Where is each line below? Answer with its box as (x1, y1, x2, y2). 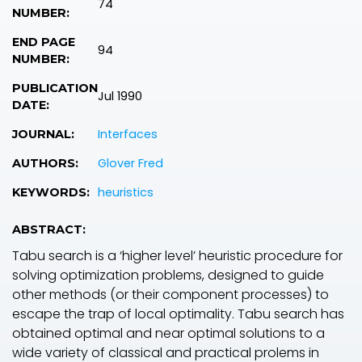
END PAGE (12, 35, 75, 50)
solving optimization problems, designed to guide (12, 266, 324, 285)
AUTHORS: (12, 156, 78, 171)
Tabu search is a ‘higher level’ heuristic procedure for (12, 246, 343, 266)
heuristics (98, 184, 154, 201)
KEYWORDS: (12, 185, 90, 200)
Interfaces (98, 126, 158, 143)
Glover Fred (98, 155, 163, 172)
